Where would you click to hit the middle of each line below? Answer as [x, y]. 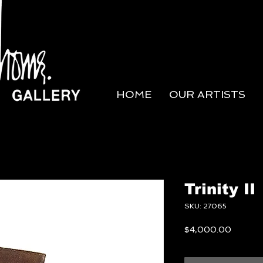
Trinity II [220, 189]
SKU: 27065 [205, 206]
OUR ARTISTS [207, 94]
